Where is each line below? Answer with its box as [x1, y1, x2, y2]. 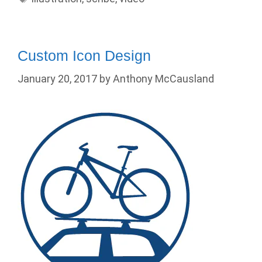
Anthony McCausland [113, 72, 214, 85]
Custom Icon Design [18, 47, 151, 64]
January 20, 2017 [18, 72, 97, 85]
